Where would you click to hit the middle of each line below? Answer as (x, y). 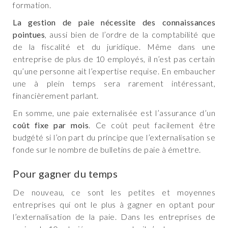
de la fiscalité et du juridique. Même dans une (114, 47)
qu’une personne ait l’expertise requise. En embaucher (114, 71)
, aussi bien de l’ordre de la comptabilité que (130, 35)
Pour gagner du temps (65, 174)
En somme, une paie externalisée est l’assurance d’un (114, 113)
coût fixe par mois (51, 125)
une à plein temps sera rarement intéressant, (114, 83)
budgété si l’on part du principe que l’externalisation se (114, 137)
